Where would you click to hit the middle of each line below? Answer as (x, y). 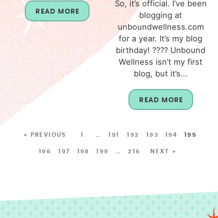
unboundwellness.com (161, 27)
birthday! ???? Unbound (161, 50)
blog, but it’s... (161, 73)
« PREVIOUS (45, 135)
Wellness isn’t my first (161, 62)
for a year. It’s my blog (161, 38)
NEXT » (163, 151)
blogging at (161, 15)
